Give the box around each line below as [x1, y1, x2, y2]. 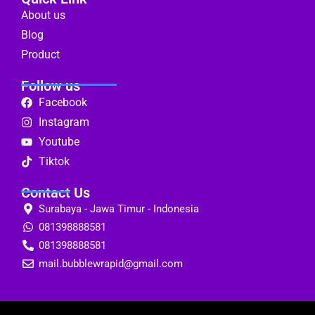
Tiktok [39, 154, 70, 168]
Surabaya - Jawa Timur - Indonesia [39, 202, 199, 215]
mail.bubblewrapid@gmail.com [39, 257, 183, 270]
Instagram [39, 115, 89, 129]
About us [21, 8, 65, 22]
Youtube [39, 134, 79, 148]
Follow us [21, 77, 80, 94]
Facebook [39, 95, 87, 109]
